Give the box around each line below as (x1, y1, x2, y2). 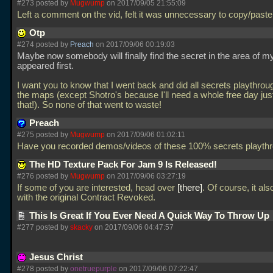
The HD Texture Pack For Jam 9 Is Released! (29, 160, 219, 169)
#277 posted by (17, 223, 70, 232)
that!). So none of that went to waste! (17, 100, 164, 110)
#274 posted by (17, 40, 70, 49)
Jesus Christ (29, 252, 85, 262)
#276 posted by (17, 172, 70, 180)
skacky (70, 223, 93, 232)
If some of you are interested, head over (17, 183, 177, 193)
